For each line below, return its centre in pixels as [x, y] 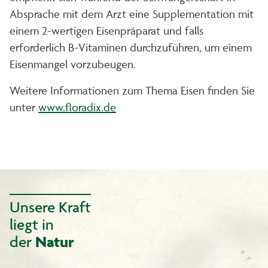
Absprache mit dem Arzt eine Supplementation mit [132, 14]
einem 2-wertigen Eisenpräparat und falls [106, 31]
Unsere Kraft [50, 207]
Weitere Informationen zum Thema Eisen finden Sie [132, 91]
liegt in [32, 224]
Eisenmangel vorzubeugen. [73, 64]
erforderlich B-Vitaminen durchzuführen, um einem [131, 48]
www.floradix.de [77, 107]
